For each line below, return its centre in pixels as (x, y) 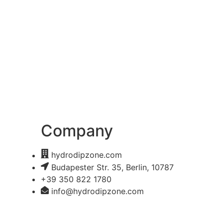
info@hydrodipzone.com (98, 191)
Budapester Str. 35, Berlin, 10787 (112, 167)
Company (77, 131)
